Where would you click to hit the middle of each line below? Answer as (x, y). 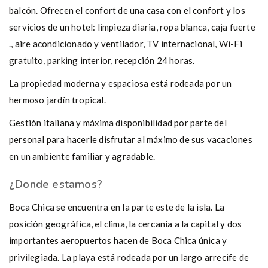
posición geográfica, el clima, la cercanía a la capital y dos (126, 224)
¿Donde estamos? (56, 184)
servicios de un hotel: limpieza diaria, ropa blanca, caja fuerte (132, 27)
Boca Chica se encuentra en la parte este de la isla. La (117, 207)
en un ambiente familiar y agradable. (82, 156)
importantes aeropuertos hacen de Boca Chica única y (118, 240)
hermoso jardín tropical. (57, 100)
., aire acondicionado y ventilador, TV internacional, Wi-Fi (126, 44)
